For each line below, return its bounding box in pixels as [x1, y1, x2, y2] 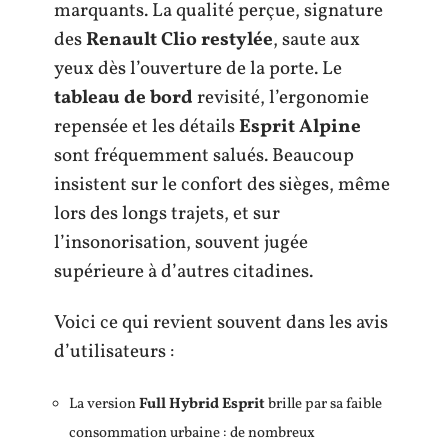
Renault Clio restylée [86, 26, 273, 53]
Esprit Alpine [239, 113, 361, 140]
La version [69, 393, 139, 415]
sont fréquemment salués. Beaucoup [54, 142, 354, 169]
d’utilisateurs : [54, 339, 174, 365]
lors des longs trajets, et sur [54, 200, 280, 227]
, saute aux [273, 26, 360, 53]
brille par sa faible [265, 393, 382, 415]
